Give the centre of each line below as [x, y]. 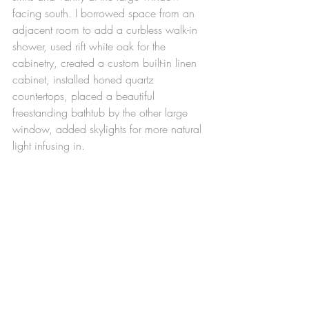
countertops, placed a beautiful [85, 96]
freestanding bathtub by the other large [102, 113]
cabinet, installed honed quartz [85, 80]
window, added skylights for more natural [109, 129]
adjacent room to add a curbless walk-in [107, 30]
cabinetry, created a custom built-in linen [106, 63]
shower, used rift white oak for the [91, 47]
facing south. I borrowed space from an [105, 13]
